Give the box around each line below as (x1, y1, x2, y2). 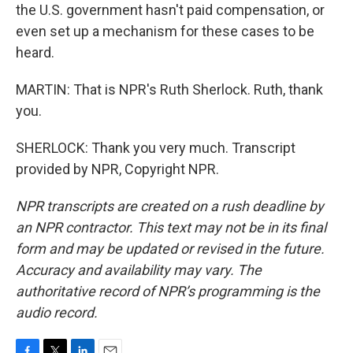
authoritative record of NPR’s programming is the (16, 283, 320, 299)
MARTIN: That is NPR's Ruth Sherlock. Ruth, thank (16, 81, 323, 98)
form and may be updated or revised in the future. (16, 240, 325, 257)
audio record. (16, 304, 98, 321)
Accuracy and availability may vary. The (16, 262, 262, 278)
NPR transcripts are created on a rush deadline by (16, 198, 324, 214)
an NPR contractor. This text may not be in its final (16, 219, 326, 236)
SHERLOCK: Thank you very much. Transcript (16, 139, 295, 156)
